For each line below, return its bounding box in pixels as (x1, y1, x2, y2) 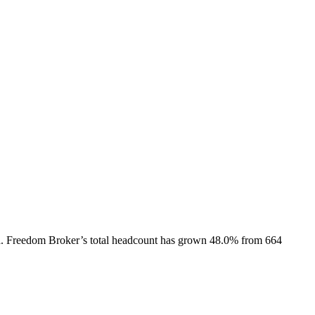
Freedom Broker (6, 233, 80, 246)
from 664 (238, 233, 282, 246)
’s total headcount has (80, 233, 178, 246)
